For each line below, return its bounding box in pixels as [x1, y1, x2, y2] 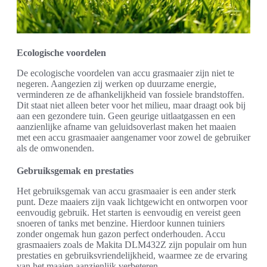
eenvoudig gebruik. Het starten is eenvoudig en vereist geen [17, 207, 241, 218]
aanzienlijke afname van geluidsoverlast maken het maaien [17, 121, 236, 132]
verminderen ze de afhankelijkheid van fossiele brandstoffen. [17, 89, 244, 100]
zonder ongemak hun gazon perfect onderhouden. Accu [17, 228, 225, 239]
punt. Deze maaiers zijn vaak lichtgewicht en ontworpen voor [17, 196, 247, 207]
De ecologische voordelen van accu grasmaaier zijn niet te [17, 67, 234, 78]
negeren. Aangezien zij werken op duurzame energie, [17, 78, 216, 89]
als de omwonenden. [17, 142, 94, 153]
